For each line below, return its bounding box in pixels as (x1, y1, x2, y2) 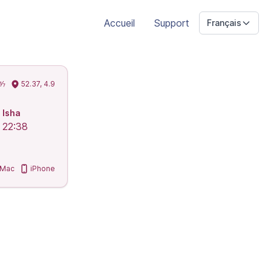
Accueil (104, 17, 135, 29)
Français (207, 18, 241, 28)
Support (154, 17, 189, 29)
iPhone (30, 164, 55, 173)
